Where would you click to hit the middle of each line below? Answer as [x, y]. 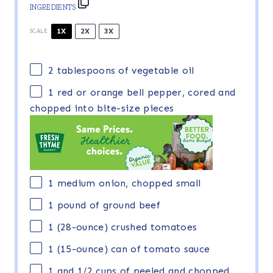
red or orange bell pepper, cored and [145, 92]
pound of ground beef [107, 205]
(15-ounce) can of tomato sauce [132, 249]
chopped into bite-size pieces [102, 108]
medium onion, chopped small [127, 183]
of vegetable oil [155, 70]
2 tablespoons [82, 70]
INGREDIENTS [53, 7]
